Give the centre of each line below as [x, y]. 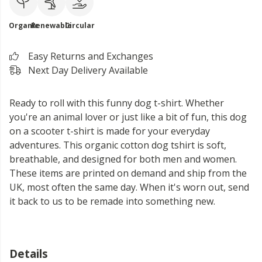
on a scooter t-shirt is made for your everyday [110, 131]
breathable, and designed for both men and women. [123, 159]
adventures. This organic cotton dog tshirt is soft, [118, 145]
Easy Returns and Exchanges [91, 56]
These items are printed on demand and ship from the [128, 173]
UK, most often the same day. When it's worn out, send [129, 187]
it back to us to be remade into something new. [112, 201]
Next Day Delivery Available [88, 70]
